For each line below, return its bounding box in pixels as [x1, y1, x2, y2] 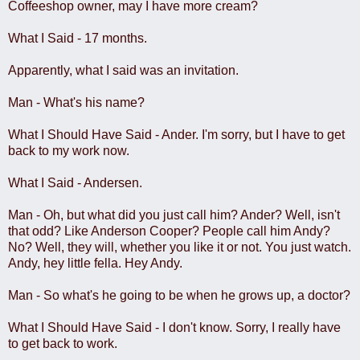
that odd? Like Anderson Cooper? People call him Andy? [8, 223, 330, 238]
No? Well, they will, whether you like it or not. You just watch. [8, 239, 351, 254]
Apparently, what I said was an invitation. [8, 63, 239, 77]
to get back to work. [8, 336, 117, 350]
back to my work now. [8, 143, 129, 157]
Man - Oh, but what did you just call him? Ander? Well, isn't [8, 207, 340, 222]
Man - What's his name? [8, 95, 145, 109]
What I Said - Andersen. [8, 175, 142, 190]
